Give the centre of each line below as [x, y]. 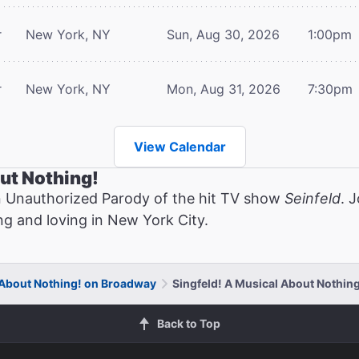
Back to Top [188, 323]
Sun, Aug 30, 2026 [223, 34]
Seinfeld [313, 198]
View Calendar [179, 146]
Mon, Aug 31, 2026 [224, 89]
